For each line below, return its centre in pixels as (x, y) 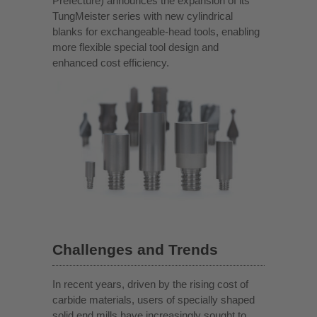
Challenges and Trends (135, 249)
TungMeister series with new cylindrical (143, 16)
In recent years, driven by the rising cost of (150, 284)
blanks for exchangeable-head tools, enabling (156, 31)
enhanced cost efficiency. (111, 63)
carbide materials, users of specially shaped (154, 299)
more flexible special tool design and (136, 47)
